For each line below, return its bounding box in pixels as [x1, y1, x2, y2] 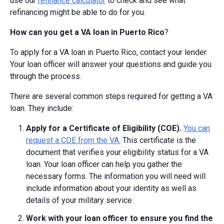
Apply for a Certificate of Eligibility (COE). [26, 123, 183, 133]
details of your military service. [26, 195, 133, 205]
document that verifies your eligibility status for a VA [26, 147, 208, 157]
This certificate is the [120, 135, 196, 145]
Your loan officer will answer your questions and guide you [10, 59, 211, 69]
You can [183, 123, 210, 133]
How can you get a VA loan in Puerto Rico [10, 27, 164, 37]
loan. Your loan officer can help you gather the [26, 159, 182, 169]
